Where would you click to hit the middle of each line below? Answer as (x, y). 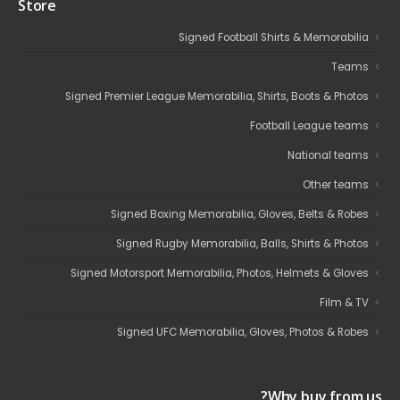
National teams (328, 155)
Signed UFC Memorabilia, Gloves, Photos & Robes (243, 332)
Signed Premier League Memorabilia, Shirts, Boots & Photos (217, 96)
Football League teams (309, 125)
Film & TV (344, 302)
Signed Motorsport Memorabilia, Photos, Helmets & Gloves (220, 273)
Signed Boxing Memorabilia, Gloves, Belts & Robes (240, 214)
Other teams (336, 184)
